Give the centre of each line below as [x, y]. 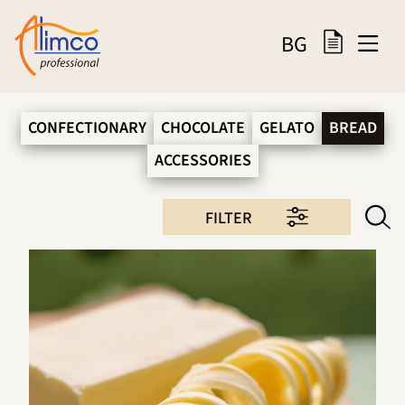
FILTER [228, 218]
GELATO [287, 127]
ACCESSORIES [202, 160]
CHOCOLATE [203, 127]
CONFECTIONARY [87, 127]
